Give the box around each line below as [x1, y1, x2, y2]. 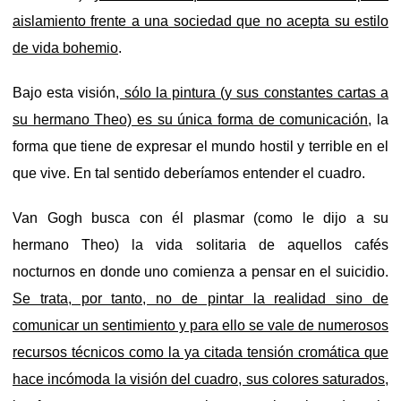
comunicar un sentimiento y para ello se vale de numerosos [13, 317, 388, 333]
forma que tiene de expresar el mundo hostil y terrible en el [13, 138, 388, 154]
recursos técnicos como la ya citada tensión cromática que [13, 344, 388, 360]
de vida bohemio [13, 39, 118, 55]
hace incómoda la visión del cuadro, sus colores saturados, [13, 371, 388, 387]
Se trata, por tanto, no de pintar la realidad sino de [13, 290, 388, 306]
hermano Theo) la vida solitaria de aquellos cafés [13, 236, 388, 252]
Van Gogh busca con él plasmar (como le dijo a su [13, 209, 388, 226]
